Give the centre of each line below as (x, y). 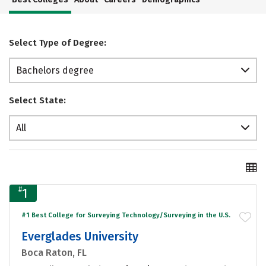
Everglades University (80, 236)
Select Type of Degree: (58, 43)
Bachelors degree (55, 71)
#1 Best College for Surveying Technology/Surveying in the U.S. (126, 215)
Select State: (37, 101)
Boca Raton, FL (54, 252)
